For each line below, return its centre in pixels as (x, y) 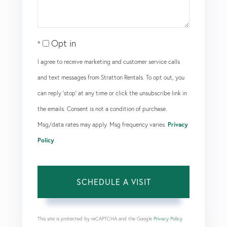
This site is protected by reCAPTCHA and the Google (96, 218)
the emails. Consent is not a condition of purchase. (102, 108)
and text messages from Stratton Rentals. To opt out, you (111, 77)
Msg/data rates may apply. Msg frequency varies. (103, 124)
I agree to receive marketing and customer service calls (109, 61)
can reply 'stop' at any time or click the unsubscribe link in (112, 93)
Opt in (64, 43)
